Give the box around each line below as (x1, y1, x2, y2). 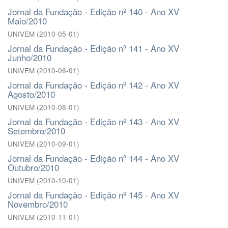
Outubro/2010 (8, 161, 59, 174)
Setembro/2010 (8, 124, 65, 137)
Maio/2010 (8, 14, 47, 27)
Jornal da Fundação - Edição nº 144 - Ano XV (8, 152, 179, 164)
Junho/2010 (8, 51, 51, 64)
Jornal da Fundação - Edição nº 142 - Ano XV (8, 78, 179, 91)
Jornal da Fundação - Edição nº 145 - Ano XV (8, 188, 179, 201)
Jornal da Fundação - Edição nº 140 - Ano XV (8, 5, 179, 18)
